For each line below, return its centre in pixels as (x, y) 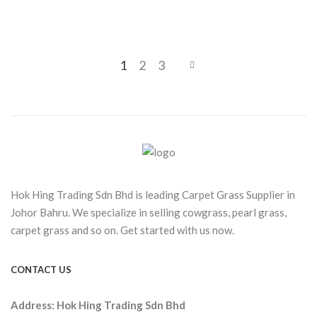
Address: (34, 305)
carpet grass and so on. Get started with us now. (122, 230)
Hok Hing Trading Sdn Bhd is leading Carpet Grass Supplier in (153, 194)
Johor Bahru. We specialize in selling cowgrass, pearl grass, (149, 212)
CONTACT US (41, 269)
